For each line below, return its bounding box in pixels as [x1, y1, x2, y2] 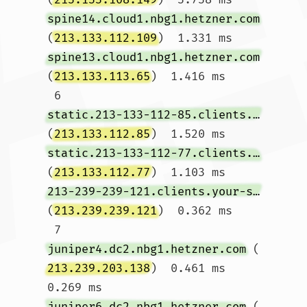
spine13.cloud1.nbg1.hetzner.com [47, 50, 260, 64]
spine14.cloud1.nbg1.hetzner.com [47, 12, 260, 26]
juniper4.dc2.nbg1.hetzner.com [47, 242, 246, 256]
